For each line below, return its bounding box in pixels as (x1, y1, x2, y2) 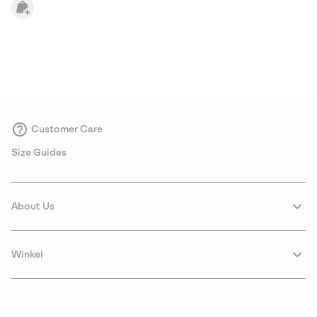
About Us (11, 201, 54, 212)
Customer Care (31, 124, 103, 134)
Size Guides (11, 147, 67, 158)
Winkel (11, 249, 42, 260)
